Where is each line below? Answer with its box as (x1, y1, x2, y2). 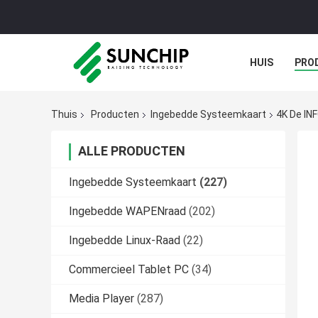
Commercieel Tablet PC (69, 263, 189, 277)
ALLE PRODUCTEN (78, 143, 185, 159)
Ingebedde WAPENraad (69, 204, 186, 219)
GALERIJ (250, 89, 290, 100)
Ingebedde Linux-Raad (69, 234, 180, 248)
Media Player (69, 292, 134, 306)
